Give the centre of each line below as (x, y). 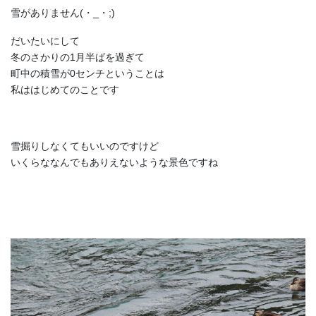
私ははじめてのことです (65, 89)
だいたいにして (45, 41)
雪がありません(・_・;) (63, 13)
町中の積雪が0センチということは (87, 73)
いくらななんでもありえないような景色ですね (114, 162)
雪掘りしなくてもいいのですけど (85, 146)
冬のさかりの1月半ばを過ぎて (78, 57)
